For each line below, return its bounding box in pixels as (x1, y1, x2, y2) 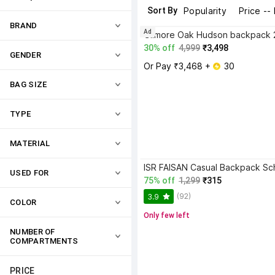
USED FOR (10, 168, 49, 177)
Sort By (147, 6, 177, 15)
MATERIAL (10, 139, 50, 148)
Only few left (144, 211, 190, 220)
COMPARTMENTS (10, 236, 79, 246)
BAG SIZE (10, 80, 47, 89)
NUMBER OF (10, 227, 55, 236)
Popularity (184, 6, 227, 16)
